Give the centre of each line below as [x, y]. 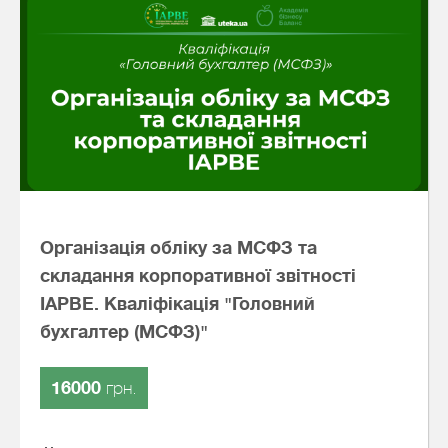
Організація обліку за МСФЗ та [178, 248]
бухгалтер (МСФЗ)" [124, 332]
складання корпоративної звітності [198, 276]
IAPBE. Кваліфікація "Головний [177, 304]
